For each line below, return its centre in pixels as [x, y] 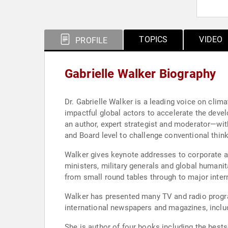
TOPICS [153, 39]
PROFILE [91, 40]
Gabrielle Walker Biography [140, 74]
